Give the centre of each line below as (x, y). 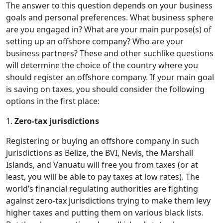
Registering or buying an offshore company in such (103, 141)
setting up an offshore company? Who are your (95, 41)
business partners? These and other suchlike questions (110, 53)
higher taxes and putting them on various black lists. (105, 212)
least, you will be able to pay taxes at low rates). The (103, 176)
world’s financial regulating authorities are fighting (102, 188)
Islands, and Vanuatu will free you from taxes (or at (102, 165)
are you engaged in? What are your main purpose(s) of (109, 29)
